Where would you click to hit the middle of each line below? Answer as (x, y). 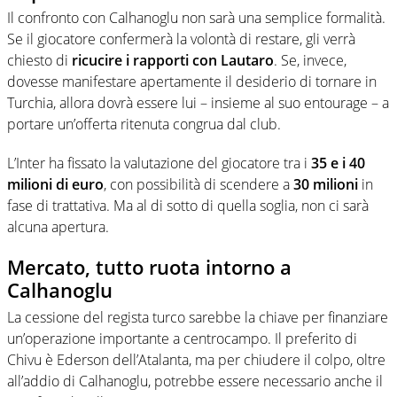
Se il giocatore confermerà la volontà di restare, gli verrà (181, 39)
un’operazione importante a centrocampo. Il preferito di (182, 338)
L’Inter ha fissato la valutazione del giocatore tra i (159, 163)
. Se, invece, (310, 61)
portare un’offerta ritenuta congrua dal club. (144, 125)
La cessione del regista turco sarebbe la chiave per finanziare (198, 317)
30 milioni (326, 185)
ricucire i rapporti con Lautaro (173, 61)
